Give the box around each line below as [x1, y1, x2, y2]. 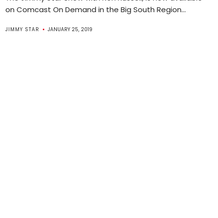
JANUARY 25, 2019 [48, 25, 93, 33]
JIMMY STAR [5, 25, 40, 33]
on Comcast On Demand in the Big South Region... [5, 4, 186, 15]
